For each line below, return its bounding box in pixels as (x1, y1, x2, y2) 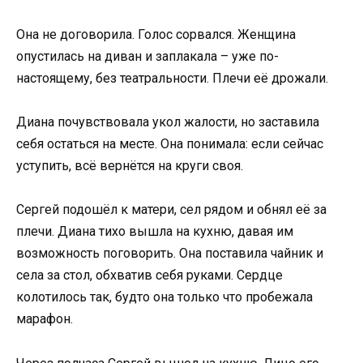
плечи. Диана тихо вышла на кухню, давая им (16, 224, 293, 240)
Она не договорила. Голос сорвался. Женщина (16, 26, 296, 42)
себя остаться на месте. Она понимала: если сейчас (16, 136, 323, 152)
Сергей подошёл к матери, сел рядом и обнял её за (16, 202, 327, 218)
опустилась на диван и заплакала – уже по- (16, 48, 279, 64)
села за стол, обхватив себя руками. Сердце (16, 267, 283, 284)
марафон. (16, 311, 73, 327)
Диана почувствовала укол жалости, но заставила (16, 114, 319, 130)
